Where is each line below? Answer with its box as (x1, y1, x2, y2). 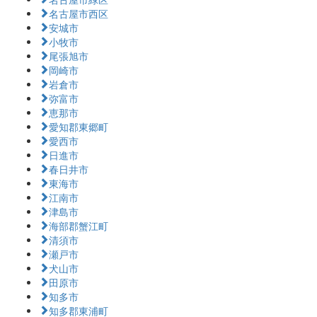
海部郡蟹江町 (49, 219, 108, 231)
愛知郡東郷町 (49, 120, 108, 132)
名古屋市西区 (49, 7, 108, 19)
